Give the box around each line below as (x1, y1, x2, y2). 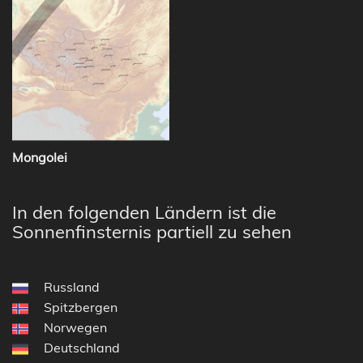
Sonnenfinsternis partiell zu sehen (12, 220, 292, 243)
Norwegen (44, 318, 107, 335)
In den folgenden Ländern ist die (12, 200, 276, 224)
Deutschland (44, 339, 120, 356)
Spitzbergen (44, 298, 117, 315)
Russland (44, 278, 100, 295)
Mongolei (12, 148, 67, 165)
